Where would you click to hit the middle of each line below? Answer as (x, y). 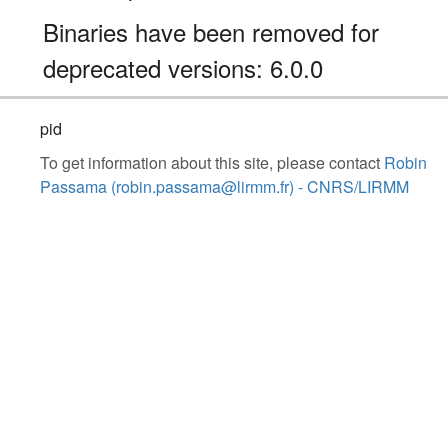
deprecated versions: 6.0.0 (183, 67)
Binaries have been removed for (211, 31)
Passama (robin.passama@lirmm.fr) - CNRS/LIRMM (224, 186)
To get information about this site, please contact (212, 162)
